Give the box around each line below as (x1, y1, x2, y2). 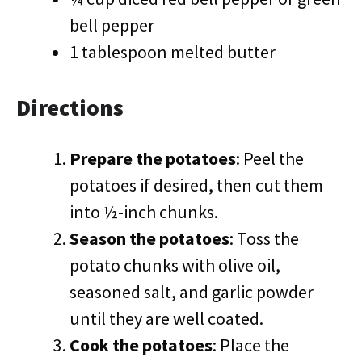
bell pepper (69, 14, 154, 36)
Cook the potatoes (69, 334, 213, 356)
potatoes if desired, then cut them (69, 174, 323, 196)
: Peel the (236, 147, 304, 170)
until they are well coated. (69, 307, 263, 330)
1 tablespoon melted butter (69, 40, 276, 63)
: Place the (213, 334, 289, 356)
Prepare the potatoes (69, 147, 236, 170)
